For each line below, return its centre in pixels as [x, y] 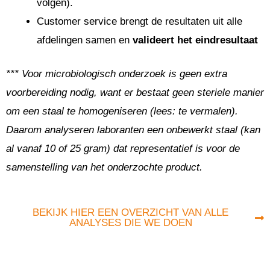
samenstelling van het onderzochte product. [104, 167]
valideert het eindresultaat [195, 40]
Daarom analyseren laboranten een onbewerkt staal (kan [133, 130]
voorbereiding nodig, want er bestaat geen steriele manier [135, 93]
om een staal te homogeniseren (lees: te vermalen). [122, 111]
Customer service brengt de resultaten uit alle [140, 21]
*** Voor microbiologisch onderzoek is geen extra [117, 74]
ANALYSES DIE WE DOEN [130, 223]
